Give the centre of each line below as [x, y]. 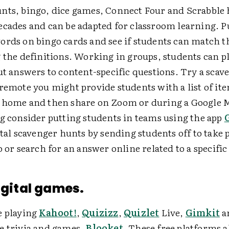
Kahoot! [58, 212]
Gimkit [203, 212]
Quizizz [100, 212]
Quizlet [142, 212]
